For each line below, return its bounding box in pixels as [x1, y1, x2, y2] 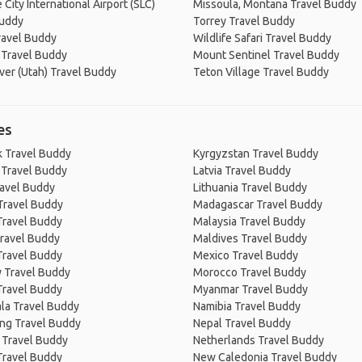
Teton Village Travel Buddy [193, 65, 329, 78]
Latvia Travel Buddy [193, 164, 291, 177]
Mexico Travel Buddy [193, 249, 298, 262]
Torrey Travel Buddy [193, 15, 295, 27]
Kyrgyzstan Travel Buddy [193, 147, 318, 160]
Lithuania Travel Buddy [193, 181, 307, 194]
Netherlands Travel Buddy [193, 334, 324, 347]
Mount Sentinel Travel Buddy [193, 48, 339, 61]
